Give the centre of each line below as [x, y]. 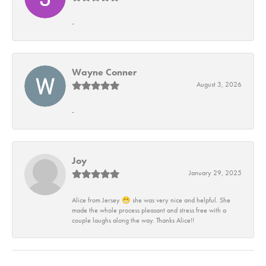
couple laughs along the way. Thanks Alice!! [133, 221]
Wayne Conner [104, 72]
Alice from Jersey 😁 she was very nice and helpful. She [151, 200]
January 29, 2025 [215, 173]
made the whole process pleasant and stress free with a [149, 210]
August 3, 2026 [219, 85]
